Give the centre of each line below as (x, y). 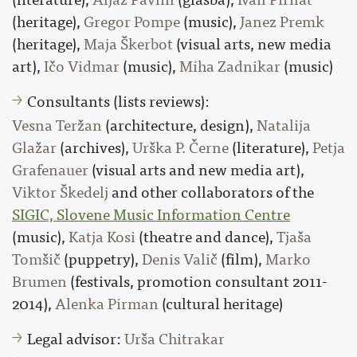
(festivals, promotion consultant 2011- (197, 282)
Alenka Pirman (107, 304)
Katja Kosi (102, 237)
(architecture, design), (179, 126)
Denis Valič (180, 259)
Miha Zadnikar (230, 67)
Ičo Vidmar (82, 67)
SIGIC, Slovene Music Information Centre (151, 215)
